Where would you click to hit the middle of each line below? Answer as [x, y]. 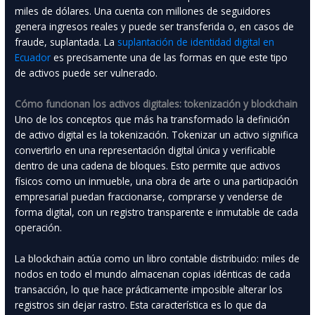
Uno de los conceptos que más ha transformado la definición [153, 120]
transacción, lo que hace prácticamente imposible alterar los [149, 289]
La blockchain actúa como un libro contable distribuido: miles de [157, 258]
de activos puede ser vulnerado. [86, 73]
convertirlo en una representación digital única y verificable [146, 150]
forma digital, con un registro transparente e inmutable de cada [157, 212]
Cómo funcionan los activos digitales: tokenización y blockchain [156, 104]
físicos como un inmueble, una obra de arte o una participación [157, 181]
